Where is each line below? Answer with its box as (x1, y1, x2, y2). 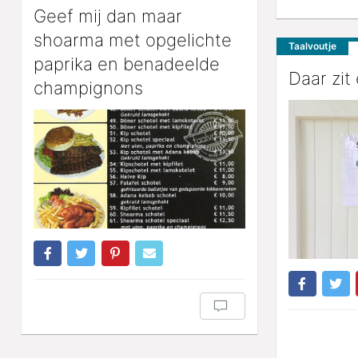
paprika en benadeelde (34, 54, 220, 75)
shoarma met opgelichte (34, 30, 232, 51)
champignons (34, 78, 143, 99)
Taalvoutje (288, 40, 336, 53)
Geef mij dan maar (34, 6, 182, 27)
